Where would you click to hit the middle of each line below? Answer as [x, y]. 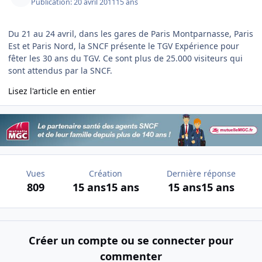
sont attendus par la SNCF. [60, 70]
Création [106, 174]
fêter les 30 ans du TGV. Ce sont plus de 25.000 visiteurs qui [125, 58]
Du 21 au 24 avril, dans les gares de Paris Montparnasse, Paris [131, 33]
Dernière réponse [201, 174]
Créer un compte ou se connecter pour [131, 240]
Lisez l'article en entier [52, 91]
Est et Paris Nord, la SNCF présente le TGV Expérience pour [124, 46]
